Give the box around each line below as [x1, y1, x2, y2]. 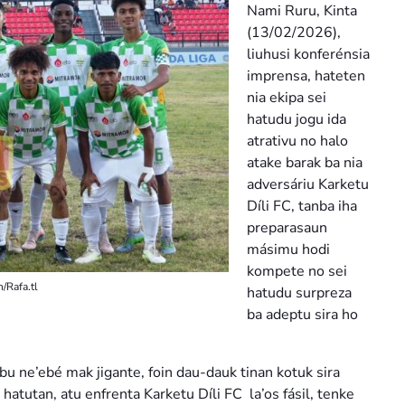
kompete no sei [247, 260, 347, 281]
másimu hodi [247, 239, 330, 259]
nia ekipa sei [247, 87, 326, 108]
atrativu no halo [247, 130, 348, 151]
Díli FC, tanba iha [247, 195, 357, 216]
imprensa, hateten [247, 65, 365, 86]
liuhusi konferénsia [247, 43, 370, 64]
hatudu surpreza [247, 282, 352, 303]
